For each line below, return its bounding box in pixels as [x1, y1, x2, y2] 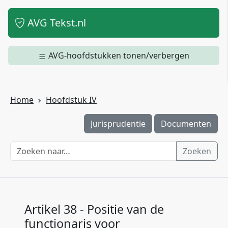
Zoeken [183, 146, 211, 157]
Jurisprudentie [91, 118, 146, 129]
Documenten [161, 118, 211, 129]
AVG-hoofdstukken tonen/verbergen [48, 50, 189, 61]
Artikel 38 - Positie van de [24, 201, 164, 217]
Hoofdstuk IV [46, 94, 97, 105]
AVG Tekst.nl [25, 16, 86, 30]
